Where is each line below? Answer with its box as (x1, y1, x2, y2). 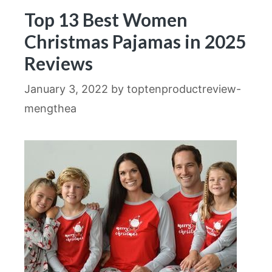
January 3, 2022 (24, 82, 108, 95)
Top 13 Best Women (24, 8, 188, 30)
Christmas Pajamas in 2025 (24, 30, 246, 52)
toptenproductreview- (127, 82, 241, 95)
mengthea (24, 101, 76, 115)
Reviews (24, 52, 93, 74)
